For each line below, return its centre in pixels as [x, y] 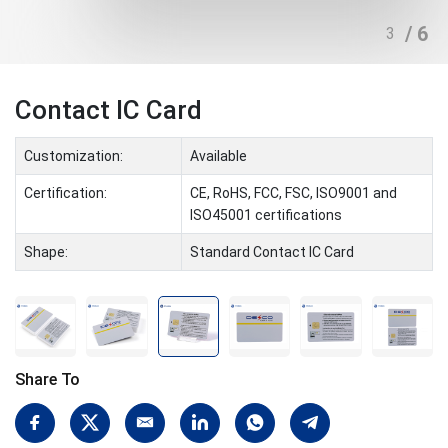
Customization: [73, 155]
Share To [47, 380]
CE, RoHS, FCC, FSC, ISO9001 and [293, 192]
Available [218, 155]
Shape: [45, 251]
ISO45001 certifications [265, 214]
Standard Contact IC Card [271, 251]
